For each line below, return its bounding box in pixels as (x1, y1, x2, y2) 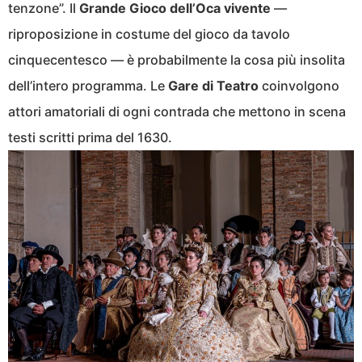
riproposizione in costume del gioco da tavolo (8, 25, 290, 42)
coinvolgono (259, 77, 339, 94)
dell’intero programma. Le (8, 77, 168, 94)
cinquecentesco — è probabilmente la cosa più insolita (8, 51, 345, 68)
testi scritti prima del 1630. (8, 128, 172, 145)
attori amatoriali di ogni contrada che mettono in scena (8, 103, 346, 120)
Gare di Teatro (168, 77, 259, 94)
